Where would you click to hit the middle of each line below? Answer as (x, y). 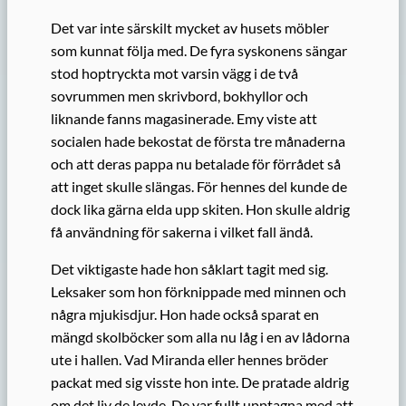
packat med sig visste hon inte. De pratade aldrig (200, 382)
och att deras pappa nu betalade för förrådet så (196, 164)
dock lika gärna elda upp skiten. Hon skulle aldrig (200, 209)
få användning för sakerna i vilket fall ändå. (182, 232)
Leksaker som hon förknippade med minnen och (198, 292)
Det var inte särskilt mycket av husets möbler (190, 28)
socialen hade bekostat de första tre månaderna (198, 141)
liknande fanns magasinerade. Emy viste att (184, 119)
